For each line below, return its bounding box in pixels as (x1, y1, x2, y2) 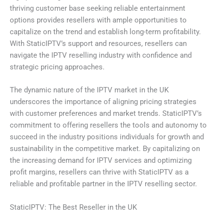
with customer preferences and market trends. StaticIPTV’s (10, 109, 202, 118)
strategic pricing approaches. (10, 63, 105, 72)
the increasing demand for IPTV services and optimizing (10, 156, 192, 165)
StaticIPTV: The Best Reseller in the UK (10, 202, 137, 212)
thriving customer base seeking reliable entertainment (10, 4, 185, 13)
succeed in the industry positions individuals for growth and (10, 132, 204, 142)
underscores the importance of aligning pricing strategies (10, 97, 197, 107)
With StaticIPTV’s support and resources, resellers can (10, 39, 187, 48)
